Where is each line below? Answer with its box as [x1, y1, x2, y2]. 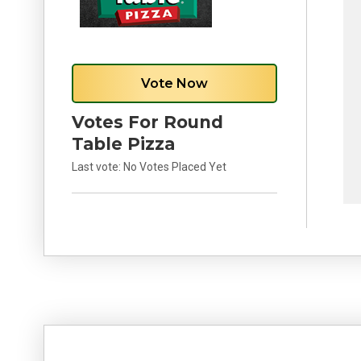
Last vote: [71, 160, 123, 173]
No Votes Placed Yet [122, 160, 226, 173]
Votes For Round [71, 112, 223, 132]
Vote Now [140, 76, 208, 91]
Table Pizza [71, 134, 175, 154]
